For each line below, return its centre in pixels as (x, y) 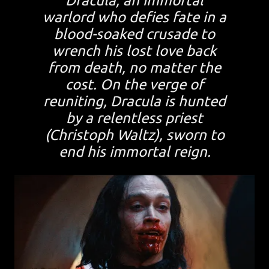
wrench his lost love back (134, 51)
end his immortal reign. (134, 152)
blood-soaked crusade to (134, 34)
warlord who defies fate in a (134, 17)
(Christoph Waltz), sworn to (134, 135)
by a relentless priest (134, 118)
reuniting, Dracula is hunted (134, 101)
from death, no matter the (134, 68)
